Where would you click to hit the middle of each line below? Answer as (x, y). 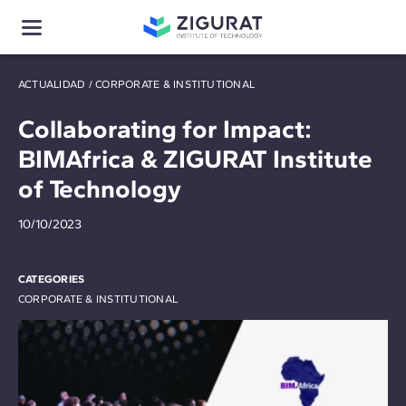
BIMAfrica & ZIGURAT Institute (195, 159)
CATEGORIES (52, 279)
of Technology (100, 188)
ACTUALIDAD (52, 84)
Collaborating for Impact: (165, 129)
